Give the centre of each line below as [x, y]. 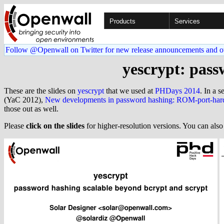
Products [122, 21]
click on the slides [55, 126]
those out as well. [31, 109]
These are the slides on [41, 91]
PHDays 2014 [177, 91]
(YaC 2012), [24, 100]
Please [15, 126]
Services [187, 21]
